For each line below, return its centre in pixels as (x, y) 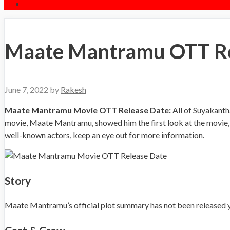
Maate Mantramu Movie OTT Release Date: (88, 110)
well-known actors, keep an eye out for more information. (104, 135)
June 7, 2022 (26, 90)
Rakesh (73, 90)
